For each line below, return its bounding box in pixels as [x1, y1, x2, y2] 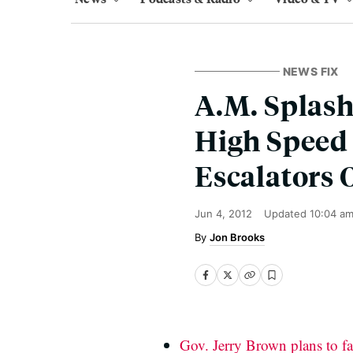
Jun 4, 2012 [195, 207, 252, 220]
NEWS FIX [282, 65, 339, 78]
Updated [264, 207, 310, 220]
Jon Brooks [210, 231, 265, 243]
